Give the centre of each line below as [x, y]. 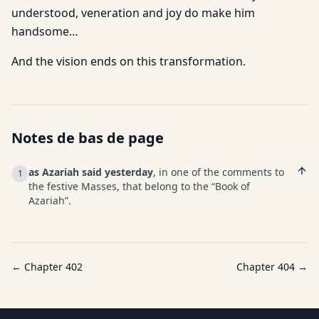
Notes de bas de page [88, 138]
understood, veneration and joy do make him [133, 13]
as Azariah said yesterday [91, 172]
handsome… [45, 31]
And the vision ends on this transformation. [129, 61]
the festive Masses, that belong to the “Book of [139, 186]
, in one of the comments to [219, 172]
